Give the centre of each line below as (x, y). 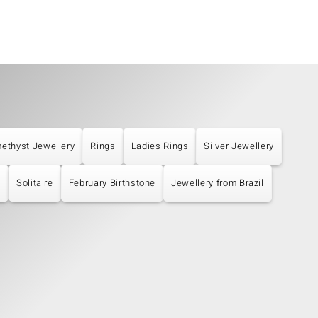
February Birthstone (112, 183)
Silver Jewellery (239, 146)
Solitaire (34, 183)
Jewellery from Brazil (218, 183)
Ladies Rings (160, 146)
